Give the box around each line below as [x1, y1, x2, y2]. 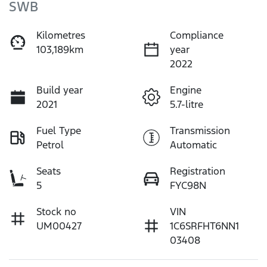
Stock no [36, 204, 76, 218]
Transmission [170, 123, 230, 137]
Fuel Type [36, 123, 81, 137]
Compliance [170, 28, 223, 42]
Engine [170, 83, 201, 97]
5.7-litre [170, 97, 203, 111]
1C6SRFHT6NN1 [170, 219, 239, 232]
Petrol [36, 138, 64, 151]
